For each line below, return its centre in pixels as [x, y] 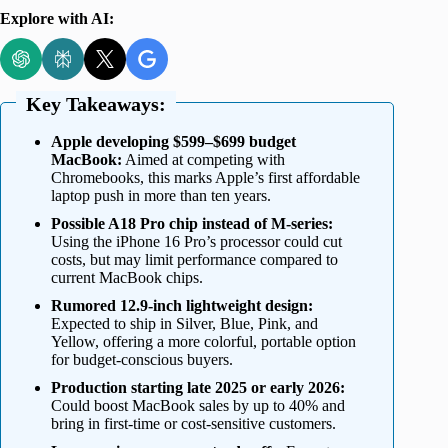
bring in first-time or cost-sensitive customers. [193, 423]
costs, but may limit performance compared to [194, 259]
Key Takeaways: [96, 103]
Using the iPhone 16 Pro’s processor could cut [196, 241]
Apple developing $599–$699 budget [173, 141]
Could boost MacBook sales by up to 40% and [198, 405]
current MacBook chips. [127, 277]
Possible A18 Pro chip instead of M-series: [192, 223]
